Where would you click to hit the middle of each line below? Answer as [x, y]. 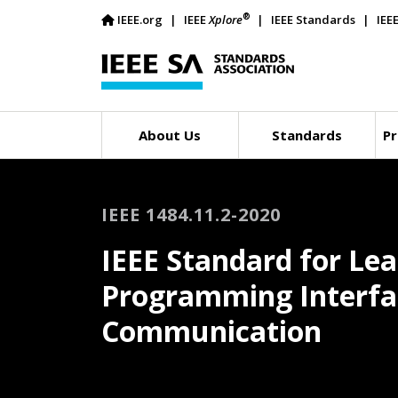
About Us [170, 135]
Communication [211, 331]
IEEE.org [140, 20]
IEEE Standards [313, 20]
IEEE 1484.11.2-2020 [191, 215]
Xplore [226, 20]
